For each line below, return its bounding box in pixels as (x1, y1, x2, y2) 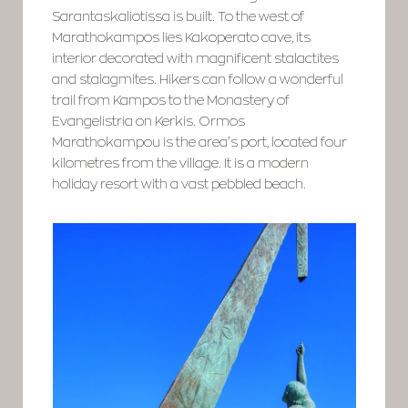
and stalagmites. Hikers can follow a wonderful (52, 71, 344, 87)
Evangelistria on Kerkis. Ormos (52, 113, 246, 128)
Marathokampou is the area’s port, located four (52, 134, 348, 149)
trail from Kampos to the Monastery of (52, 92, 291, 107)
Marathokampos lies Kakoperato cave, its (52, 29, 311, 45)
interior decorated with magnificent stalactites (52, 50, 340, 66)
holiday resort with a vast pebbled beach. (52, 176, 307, 191)
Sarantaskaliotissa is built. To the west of (52, 8, 305, 24)
